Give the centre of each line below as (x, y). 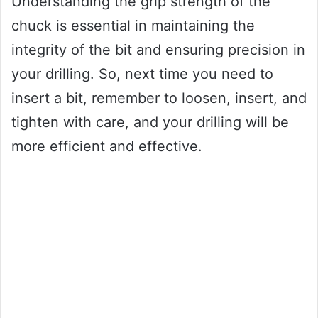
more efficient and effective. (107, 147)
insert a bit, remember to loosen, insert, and (159, 98)
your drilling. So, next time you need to (142, 74)
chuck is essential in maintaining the (133, 26)
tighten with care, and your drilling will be (150, 122)
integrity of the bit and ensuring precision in (158, 50)
